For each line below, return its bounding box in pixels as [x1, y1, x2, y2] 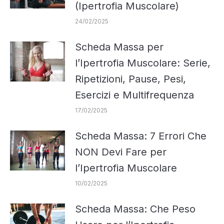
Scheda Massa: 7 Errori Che [75, 129, 206, 142]
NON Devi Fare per [75, 145, 166, 158]
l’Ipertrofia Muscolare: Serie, [75, 56, 210, 69]
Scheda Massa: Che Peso [75, 202, 195, 215]
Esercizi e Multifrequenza [75, 88, 194, 101]
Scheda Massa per [75, 40, 163, 53]
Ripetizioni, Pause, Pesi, [75, 72, 186, 85]
